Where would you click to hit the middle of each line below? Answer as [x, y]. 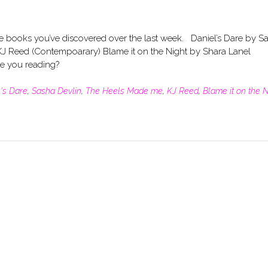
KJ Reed [183, 91]
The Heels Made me [124, 91]
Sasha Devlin [57, 91]
